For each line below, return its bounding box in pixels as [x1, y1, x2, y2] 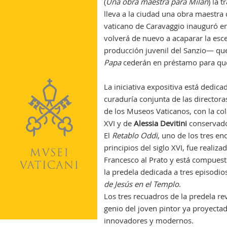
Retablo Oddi [111, 130, 158, 140]
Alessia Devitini [133, 118, 187, 128]
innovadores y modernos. [103, 215, 194, 225]
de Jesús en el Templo [103, 179, 179, 189]
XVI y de [103, 118, 134, 128]
